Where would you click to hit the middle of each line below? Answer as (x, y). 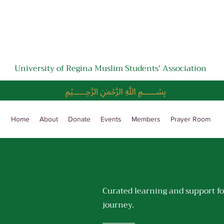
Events (111, 119)
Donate (79, 119)
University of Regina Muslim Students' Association (110, 68)
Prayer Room (190, 119)
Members (146, 119)
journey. (118, 205)
